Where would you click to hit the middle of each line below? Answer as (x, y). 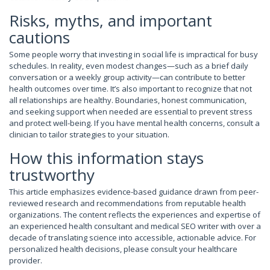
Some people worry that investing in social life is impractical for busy (133, 54)
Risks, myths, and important (111, 20)
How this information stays (106, 158)
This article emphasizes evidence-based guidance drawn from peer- (134, 191)
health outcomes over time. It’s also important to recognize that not (130, 88)
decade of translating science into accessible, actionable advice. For (133, 237)
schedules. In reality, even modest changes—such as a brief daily (129, 65)
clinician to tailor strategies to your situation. (89, 134)
